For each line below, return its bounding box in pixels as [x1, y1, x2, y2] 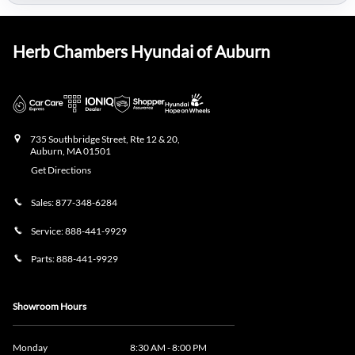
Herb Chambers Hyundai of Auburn [13, 41, 270, 62]
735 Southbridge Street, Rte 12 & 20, [30, 133, 180, 146]
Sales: [31, 196, 55, 208]
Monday [13, 341, 48, 353]
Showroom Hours [13, 300, 86, 312]
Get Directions [31, 164, 91, 177]
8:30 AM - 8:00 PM [130, 341, 207, 353]
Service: [31, 224, 65, 237]
